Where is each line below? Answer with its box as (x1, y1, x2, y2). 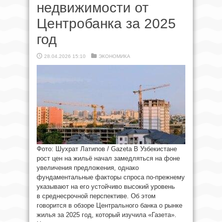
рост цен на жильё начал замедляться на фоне (37, 155, 180, 162)
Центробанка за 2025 (37, 16, 176, 31)
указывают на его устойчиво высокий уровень (37, 183, 175, 190)
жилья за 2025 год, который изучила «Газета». (37, 211, 176, 219)
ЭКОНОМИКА (99, 54, 130, 59)
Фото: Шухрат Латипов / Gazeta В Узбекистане (37, 145, 177, 153)
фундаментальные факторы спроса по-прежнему (37, 173, 185, 181)
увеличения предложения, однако (37, 164, 139, 171)
